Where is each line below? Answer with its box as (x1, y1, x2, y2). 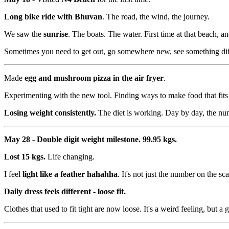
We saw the (4, 29, 43, 38)
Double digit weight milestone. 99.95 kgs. (37, 134, 177, 144)
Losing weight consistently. (4, 108, 96, 117)
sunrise (43, 29, 68, 38)
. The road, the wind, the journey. (102, 12, 210, 21)
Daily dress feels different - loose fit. (4, 187, 126, 196)
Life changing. (45, 152, 95, 161)
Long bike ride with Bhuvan (4, 12, 102, 21)
